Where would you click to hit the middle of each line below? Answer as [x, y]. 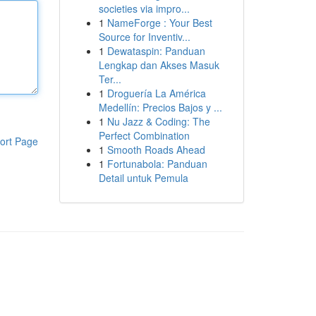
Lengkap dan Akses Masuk [159, 65]
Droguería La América [156, 93]
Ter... [110, 79]
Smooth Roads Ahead [156, 150]
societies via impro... [144, 8]
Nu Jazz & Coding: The [158, 121]
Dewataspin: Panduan [156, 51]
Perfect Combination [144, 135]
